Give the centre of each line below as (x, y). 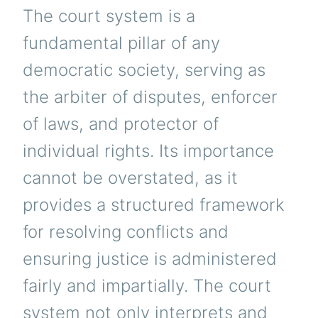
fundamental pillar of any (121, 43)
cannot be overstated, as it (130, 178)
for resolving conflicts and (126, 232)
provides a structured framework (154, 205)
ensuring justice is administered (150, 259)
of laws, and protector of (121, 124)
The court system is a (109, 16)
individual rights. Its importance (148, 151)
